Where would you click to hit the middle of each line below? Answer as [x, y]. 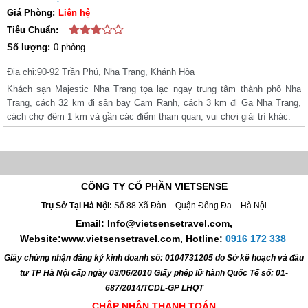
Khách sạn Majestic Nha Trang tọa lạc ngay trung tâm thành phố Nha [154, 89]
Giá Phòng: [31, 12]
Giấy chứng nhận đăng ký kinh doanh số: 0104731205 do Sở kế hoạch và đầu [154, 258]
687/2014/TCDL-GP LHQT [154, 288]
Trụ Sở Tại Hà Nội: [78, 206]
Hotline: [205, 239]
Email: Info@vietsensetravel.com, [154, 224]
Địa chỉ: [22, 71]
